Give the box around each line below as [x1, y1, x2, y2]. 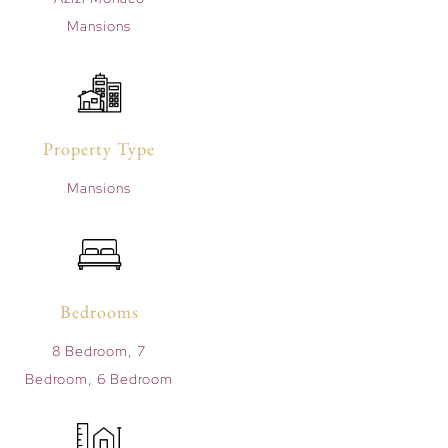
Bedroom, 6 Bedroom [25, 369, 174, 388]
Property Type [43, 137, 156, 161]
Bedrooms [59, 299, 139, 323]
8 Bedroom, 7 [52, 341, 147, 360]
